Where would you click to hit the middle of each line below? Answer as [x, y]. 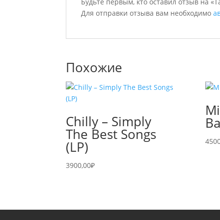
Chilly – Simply [109, 121]
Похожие [94, 67]
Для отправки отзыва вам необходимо [147, 13]
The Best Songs [111, 134]
